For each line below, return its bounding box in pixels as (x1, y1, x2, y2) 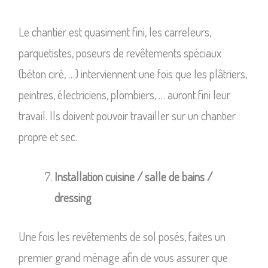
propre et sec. (18, 128, 77, 144)
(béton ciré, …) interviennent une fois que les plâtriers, (18, 65, 247, 81)
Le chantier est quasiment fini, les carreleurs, (18, 23, 211, 39)
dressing (54, 189, 92, 205)
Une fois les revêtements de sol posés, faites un (18, 228, 226, 244)
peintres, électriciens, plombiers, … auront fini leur (18, 86, 230, 102)
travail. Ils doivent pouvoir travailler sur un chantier (18, 107, 236, 123)
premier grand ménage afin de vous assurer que (18, 249, 228, 265)
